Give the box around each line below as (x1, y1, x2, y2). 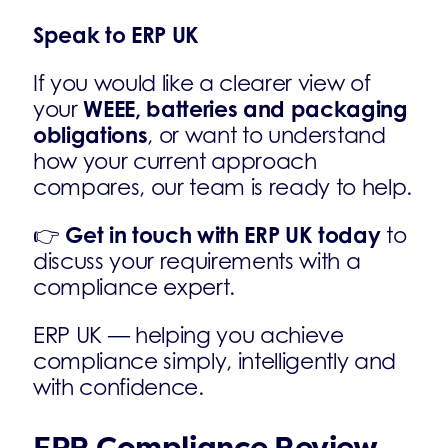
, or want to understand (147, 122, 386, 148)
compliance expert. (33, 274, 236, 300)
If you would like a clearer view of (33, 70, 371, 96)
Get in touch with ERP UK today (65, 221, 381, 248)
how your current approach (33, 148, 317, 174)
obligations (33, 121, 148, 148)
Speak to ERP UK (33, 21, 200, 48)
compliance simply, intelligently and (33, 348, 397, 374)
